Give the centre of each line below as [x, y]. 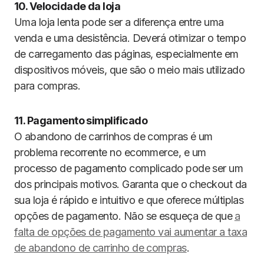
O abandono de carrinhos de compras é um [113, 136]
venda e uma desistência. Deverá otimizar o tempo [130, 38]
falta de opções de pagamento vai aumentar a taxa [131, 232]
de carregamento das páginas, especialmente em [126, 54]
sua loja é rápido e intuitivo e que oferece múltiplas [129, 200]
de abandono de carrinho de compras [100, 248]
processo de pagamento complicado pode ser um [129, 168]
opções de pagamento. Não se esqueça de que [123, 216]
